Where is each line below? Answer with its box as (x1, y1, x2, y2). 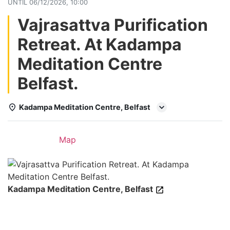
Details (16, 135, 43, 145)
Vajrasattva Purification (17, 15, 208, 35)
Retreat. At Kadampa (17, 34, 182, 55)
